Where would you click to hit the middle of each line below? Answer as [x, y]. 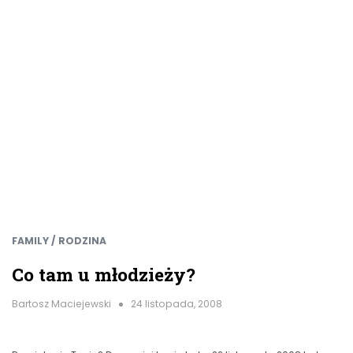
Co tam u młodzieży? [104, 275]
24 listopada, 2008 [176, 304]
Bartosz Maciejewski [61, 304]
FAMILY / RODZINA [59, 241]
